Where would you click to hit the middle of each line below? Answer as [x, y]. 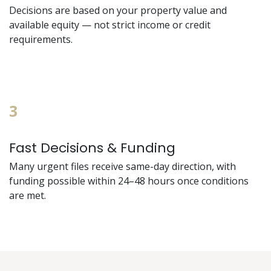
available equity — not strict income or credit [110, 24]
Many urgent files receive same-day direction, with [122, 166]
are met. [28, 195]
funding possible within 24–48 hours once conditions [129, 181]
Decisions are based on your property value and [118, 10]
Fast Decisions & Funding [92, 148]
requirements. [41, 39]
